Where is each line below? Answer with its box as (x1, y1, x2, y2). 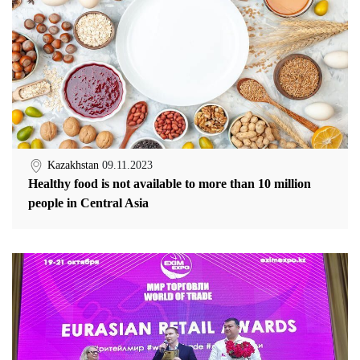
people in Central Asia (28, 195, 149, 210)
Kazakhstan (47, 159, 102, 172)
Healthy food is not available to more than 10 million (28, 176, 311, 190)
